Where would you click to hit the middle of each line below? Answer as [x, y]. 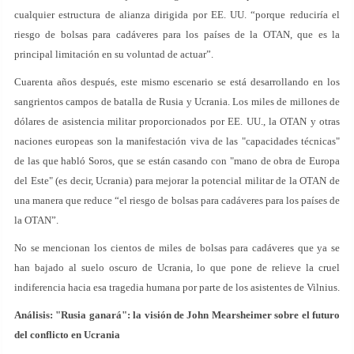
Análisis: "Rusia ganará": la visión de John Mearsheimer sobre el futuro [177, 315]
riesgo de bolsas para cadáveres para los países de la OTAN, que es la [177, 34]
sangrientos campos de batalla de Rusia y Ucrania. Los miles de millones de [177, 102]
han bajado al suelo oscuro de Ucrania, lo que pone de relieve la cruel [177, 267]
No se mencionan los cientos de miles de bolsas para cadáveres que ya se [177, 248]
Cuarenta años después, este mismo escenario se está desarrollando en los [177, 82]
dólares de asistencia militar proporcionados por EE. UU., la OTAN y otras [177, 121]
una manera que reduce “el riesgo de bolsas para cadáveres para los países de [177, 200]
